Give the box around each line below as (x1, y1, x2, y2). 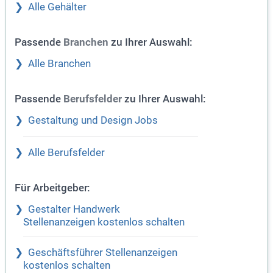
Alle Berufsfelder (28, 147, 105, 159)
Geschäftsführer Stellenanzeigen (28, 247, 177, 259)
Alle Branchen (28, 58, 91, 70)
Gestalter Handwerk (28, 204, 120, 216)
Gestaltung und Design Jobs (28, 115, 158, 127)
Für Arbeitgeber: (15, 180, 90, 195)
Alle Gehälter (28, 1, 87, 13)
